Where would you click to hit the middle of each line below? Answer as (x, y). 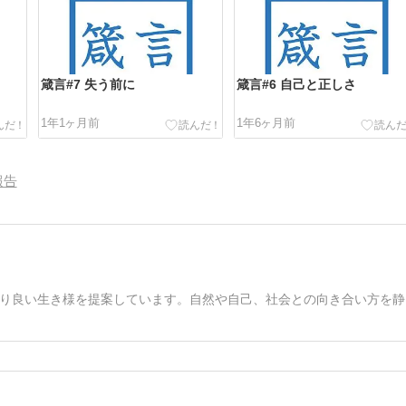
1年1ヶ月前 (70, 122)
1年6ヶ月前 (266, 122)
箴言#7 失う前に (88, 85)
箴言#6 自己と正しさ (297, 85)
